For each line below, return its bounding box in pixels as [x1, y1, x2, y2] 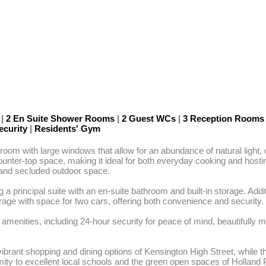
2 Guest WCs [119, 113, 178, 123]
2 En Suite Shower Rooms [4, 113, 117, 123]
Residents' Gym [32, 123, 100, 134]
